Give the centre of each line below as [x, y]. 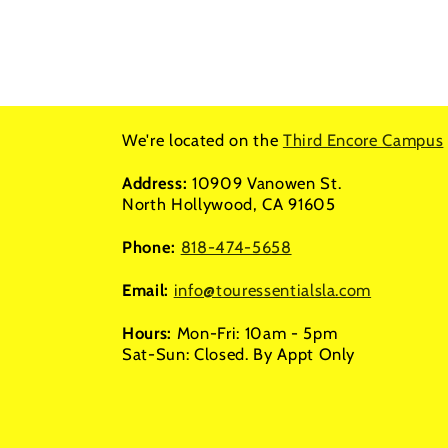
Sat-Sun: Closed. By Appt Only [239, 354]
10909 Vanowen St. [266, 183]
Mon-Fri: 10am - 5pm [257, 333]
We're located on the [202, 140]
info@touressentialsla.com [272, 290]
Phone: [151, 247]
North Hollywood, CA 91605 [229, 204]
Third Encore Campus [363, 140]
